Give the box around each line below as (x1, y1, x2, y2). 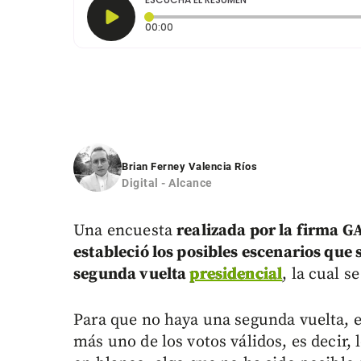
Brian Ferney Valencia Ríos (122, 160, 258, 173)
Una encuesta (73, 221, 177, 242)
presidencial (189, 264, 283, 285)
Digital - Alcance (122, 176, 213, 190)
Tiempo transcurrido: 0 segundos (172, 19, 338, 34)
